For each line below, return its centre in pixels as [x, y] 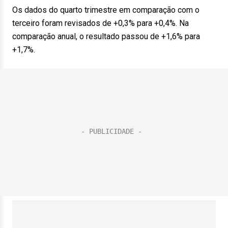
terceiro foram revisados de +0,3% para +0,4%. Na [101, 23]
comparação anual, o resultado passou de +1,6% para [106, 36]
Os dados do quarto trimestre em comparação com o [106, 10]
